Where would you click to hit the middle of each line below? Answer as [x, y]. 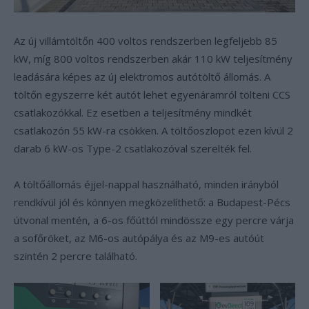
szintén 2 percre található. [76, 256]
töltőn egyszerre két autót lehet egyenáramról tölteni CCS [152, 94]
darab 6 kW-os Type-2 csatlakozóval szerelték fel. [133, 148]
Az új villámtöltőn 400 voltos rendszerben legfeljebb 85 [146, 41]
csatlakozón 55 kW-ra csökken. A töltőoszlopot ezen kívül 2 [153, 130]
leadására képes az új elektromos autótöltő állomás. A [142, 77]
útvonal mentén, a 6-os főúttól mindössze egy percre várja [154, 220]
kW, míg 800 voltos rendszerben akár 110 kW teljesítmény [153, 59]
